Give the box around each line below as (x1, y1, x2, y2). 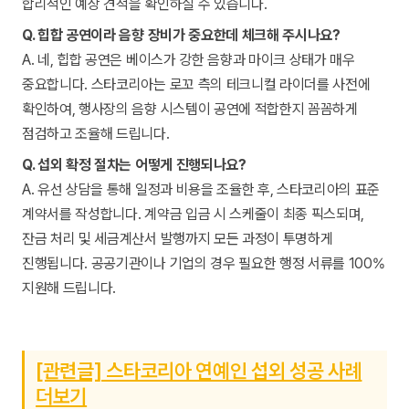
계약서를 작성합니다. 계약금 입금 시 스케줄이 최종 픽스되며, (22, 205, 365, 224)
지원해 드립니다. (22, 279, 117, 298)
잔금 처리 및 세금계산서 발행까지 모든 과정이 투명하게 (22, 230, 333, 248)
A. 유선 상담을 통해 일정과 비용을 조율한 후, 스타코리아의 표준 (22, 181, 381, 199)
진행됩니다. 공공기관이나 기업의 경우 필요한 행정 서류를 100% (22, 255, 385, 273)
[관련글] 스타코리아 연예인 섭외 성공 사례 (36, 359, 362, 383)
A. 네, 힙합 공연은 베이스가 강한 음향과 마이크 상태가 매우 (22, 51, 355, 69)
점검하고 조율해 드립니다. (22, 125, 170, 143)
